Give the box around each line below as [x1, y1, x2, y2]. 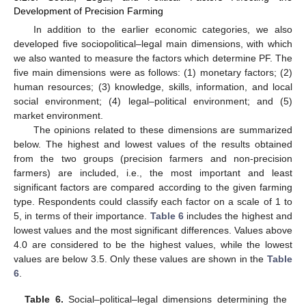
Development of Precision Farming [14, 5, 163, 16]
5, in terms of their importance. [14, 210, 150, 221]
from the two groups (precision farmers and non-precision [14, 152, 292, 164]
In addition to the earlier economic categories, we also [33, 23, 292, 35]
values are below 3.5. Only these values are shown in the [14, 253, 267, 264]
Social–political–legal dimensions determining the [63, 293, 287, 305]
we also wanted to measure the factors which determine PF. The [14, 52, 292, 64]
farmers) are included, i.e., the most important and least [14, 167, 292, 178]
